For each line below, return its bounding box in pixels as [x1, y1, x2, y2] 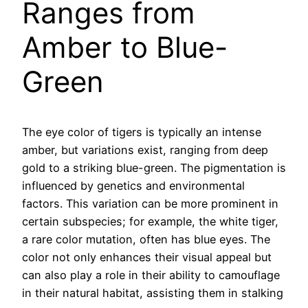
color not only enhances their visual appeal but [22, 250, 272, 265]
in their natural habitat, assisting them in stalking [22, 286, 283, 300]
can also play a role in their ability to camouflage [22, 268, 280, 283]
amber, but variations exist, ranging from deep [22, 143, 268, 157]
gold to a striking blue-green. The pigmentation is [22, 161, 286, 175]
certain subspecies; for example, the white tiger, [22, 214, 278, 229]
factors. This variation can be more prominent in [22, 197, 278, 211]
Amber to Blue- [22, 30, 228, 65]
